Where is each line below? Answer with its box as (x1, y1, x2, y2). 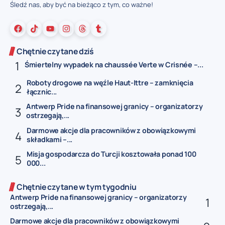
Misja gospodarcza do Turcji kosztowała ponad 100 (27, 149, 196, 159)
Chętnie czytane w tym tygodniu (17, 181, 137, 192)
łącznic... (27, 86, 57, 96)
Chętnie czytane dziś (17, 46, 94, 57)
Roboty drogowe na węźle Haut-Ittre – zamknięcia (27, 77, 193, 87)
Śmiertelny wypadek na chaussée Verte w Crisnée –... (25, 60, 203, 70)
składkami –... (27, 134, 73, 144)
